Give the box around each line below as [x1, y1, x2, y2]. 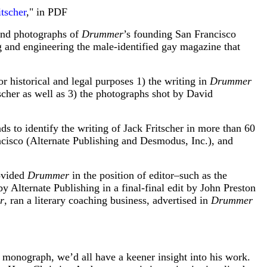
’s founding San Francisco [123, 27, 236, 40]
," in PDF [26, 5, 67, 18]
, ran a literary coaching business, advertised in [4, 194, 211, 206]
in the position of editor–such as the [69, 169, 227, 181]
